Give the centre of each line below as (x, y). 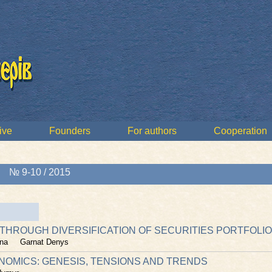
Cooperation (240, 131)
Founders (70, 131)
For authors (152, 131)
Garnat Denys (44, 242)
